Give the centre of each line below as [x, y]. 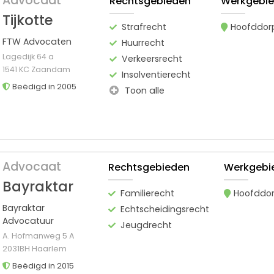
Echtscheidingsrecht [165, 209]
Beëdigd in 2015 [42, 265]
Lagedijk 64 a [28, 56]
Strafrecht [144, 27]
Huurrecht [143, 43]
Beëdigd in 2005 [43, 86]
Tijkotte [28, 20]
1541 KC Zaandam [36, 69]
